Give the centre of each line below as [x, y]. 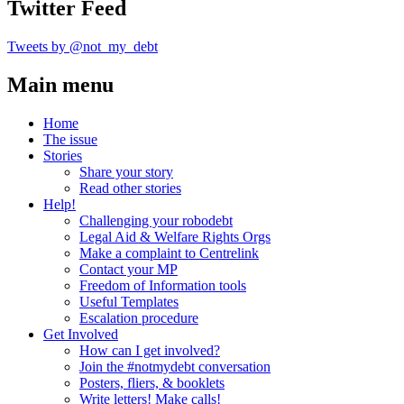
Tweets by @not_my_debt [83, 46]
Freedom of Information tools [163, 285]
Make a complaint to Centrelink [169, 252]
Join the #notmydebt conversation [175, 366]
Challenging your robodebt [156, 220]
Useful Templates [129, 301]
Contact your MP [129, 269]
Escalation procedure [139, 317]
